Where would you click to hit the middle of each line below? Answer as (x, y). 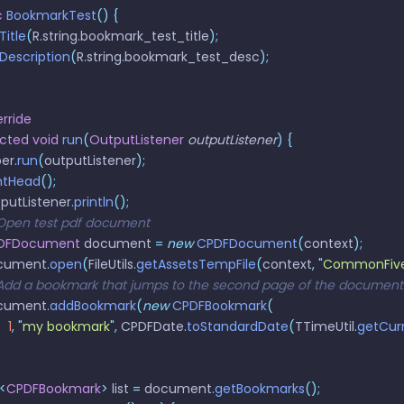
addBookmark (93, 306)
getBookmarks (260, 389)
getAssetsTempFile (196, 264)
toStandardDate (238, 326)
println (94, 202)
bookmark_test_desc (192, 57)
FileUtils (111, 264)
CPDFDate (151, 326)
